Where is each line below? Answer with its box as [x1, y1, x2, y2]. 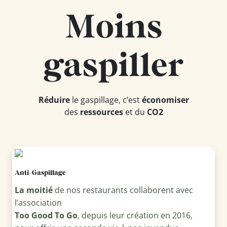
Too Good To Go [14, 210, 78, 221]
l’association [14, 197, 62, 209]
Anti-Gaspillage [14, 168, 66, 177]
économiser [141, 94, 189, 105]
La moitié [14, 184, 53, 196]
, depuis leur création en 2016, [77, 210, 193, 221]
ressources [80, 106, 123, 118]
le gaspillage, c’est [69, 94, 142, 105]
